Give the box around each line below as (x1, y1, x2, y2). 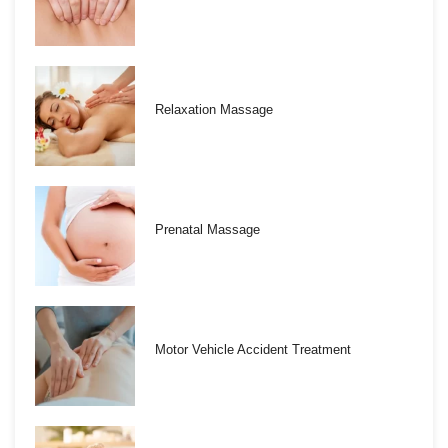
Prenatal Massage (155, 222, 260, 238)
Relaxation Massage (155, 102, 273, 118)
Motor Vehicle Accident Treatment (155, 342, 351, 358)
